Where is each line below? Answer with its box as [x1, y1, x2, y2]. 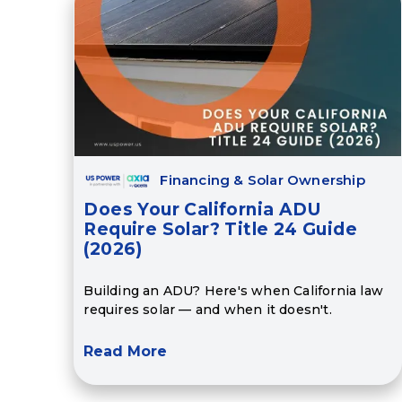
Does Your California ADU [83, 199, 320, 221]
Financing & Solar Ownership [160, 171, 365, 189]
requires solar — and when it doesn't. [83, 301, 332, 318]
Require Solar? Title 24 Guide [83, 219, 357, 240]
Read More [83, 343, 168, 361]
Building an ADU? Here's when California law [83, 282, 383, 299]
